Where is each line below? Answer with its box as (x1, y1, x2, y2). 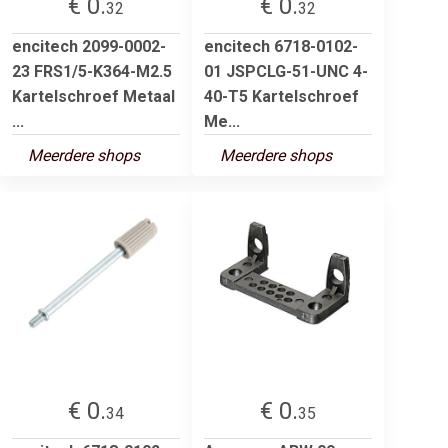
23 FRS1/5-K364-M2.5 (12, 61, 172, 81)
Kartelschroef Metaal (12, 86, 175, 106)
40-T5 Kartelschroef (204, 86, 359, 106)
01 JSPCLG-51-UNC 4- (204, 61, 368, 81)
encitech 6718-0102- (204, 36, 358, 56)
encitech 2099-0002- (12, 36, 166, 56)
